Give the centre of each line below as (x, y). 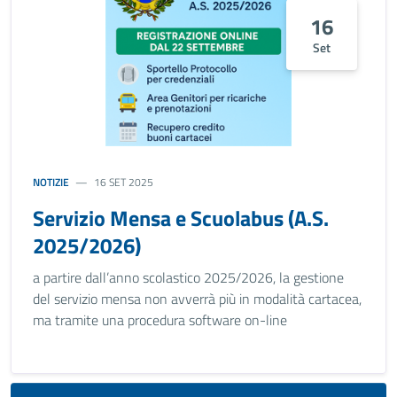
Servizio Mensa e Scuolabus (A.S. (181, 218)
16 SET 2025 (124, 182)
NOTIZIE (51, 182)
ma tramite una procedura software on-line (160, 320)
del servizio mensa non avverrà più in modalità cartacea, (197, 299)
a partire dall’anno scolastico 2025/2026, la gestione (188, 277)
